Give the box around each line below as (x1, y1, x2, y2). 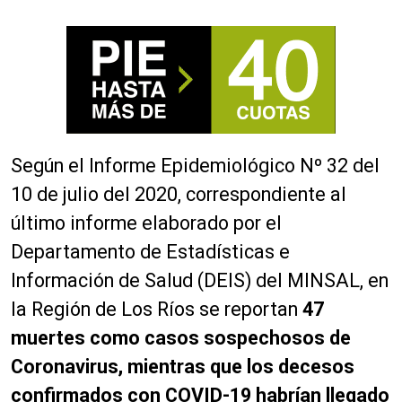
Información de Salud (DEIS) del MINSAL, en (11, 269, 389, 293)
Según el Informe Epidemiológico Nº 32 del (11, 154, 380, 178)
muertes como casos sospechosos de (11, 327, 351, 350)
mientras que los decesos (127, 355, 354, 379)
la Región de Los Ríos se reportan (11, 298, 302, 321)
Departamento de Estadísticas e (11, 240, 290, 264)
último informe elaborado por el (11, 212, 282, 235)
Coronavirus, (11, 355, 123, 379)
